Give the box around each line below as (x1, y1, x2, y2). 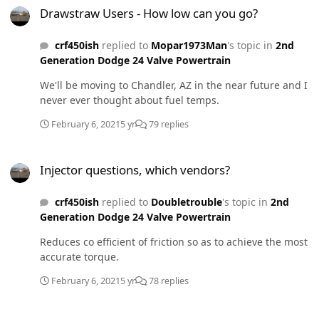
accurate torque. (40, 249, 119, 263)
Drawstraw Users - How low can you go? (40, 4, 258, 21)
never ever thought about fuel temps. (40, 93, 219, 107)
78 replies (147, 274, 189, 287)
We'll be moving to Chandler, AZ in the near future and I (40, 78, 308, 92)
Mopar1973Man (150, 38, 227, 52)
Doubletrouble (150, 194, 222, 209)
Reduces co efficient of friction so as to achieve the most (40, 234, 308, 249)
